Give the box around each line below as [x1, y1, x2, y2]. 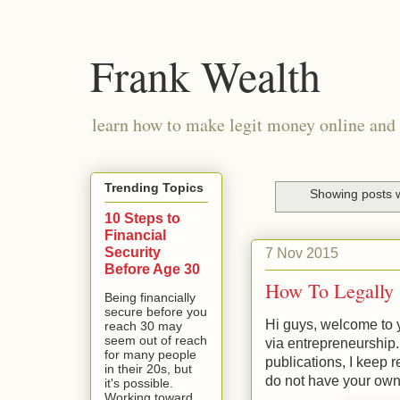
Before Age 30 [104, 261, 200, 278]
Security [104, 244, 161, 261]
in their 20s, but [104, 362, 192, 377]
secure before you [104, 304, 207, 320]
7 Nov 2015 [265, 246, 338, 262]
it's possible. [104, 376, 173, 391]
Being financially [104, 290, 196, 305]
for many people [104, 347, 196, 362]
